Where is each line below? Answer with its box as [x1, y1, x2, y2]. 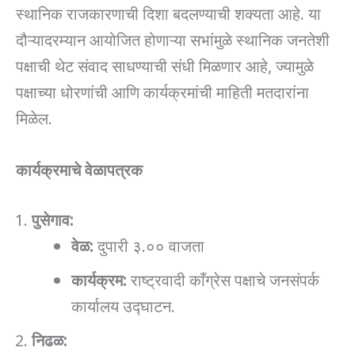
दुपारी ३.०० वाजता [94, 233, 204, 256]
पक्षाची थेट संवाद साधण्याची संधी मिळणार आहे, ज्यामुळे [16, 53, 314, 76]
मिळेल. [16, 105, 52, 128]
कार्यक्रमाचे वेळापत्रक [16, 157, 143, 180]
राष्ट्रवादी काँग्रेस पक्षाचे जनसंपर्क [127, 267, 319, 290]
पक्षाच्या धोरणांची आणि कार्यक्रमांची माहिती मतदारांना [16, 79, 309, 102]
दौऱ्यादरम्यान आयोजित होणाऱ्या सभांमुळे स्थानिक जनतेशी [16, 27, 330, 50]
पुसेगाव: [32, 207, 74, 230]
